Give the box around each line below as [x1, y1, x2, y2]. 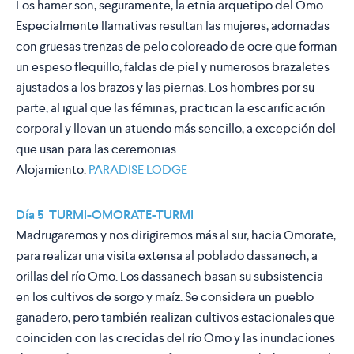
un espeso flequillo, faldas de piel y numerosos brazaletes [16, 58, 330, 76]
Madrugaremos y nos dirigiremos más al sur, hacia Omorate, [16, 227, 336, 244]
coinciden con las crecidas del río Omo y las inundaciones [16, 330, 335, 347]
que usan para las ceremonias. [16, 141, 179, 158]
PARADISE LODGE [88, 161, 187, 179]
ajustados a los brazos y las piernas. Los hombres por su [16, 79, 314, 96]
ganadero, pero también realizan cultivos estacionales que [16, 309, 335, 326]
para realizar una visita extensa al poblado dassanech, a [16, 247, 318, 265]
